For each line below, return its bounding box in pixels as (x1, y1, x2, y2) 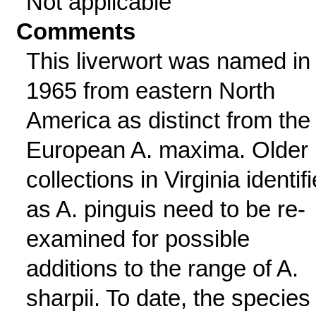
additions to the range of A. (25, 255, 298, 281)
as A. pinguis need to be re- (25, 196, 305, 222)
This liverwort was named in (25, 48, 310, 74)
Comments (16, 18, 136, 44)
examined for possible (25, 226, 250, 252)
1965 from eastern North (25, 78, 275, 104)
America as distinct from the (25, 107, 310, 133)
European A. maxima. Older (25, 137, 308, 163)
